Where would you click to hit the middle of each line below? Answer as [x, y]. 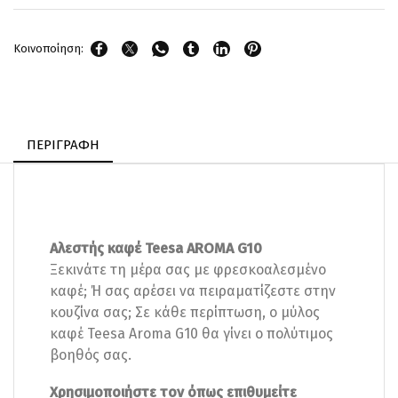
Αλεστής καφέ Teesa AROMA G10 [156, 248]
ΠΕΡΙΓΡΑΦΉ [63, 145]
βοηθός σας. [91, 354]
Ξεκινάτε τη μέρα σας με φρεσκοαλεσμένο [188, 269]
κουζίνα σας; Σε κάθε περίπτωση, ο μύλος [185, 312]
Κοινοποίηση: [48, 48]
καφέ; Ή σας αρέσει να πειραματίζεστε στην [193, 291]
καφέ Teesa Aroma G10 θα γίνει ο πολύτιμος [191, 333]
